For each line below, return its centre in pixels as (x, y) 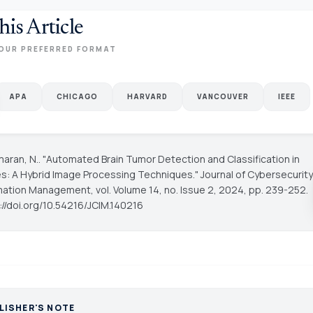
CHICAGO (77, 96)
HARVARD (147, 96)
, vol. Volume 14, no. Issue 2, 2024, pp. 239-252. (199, 190)
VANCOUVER (223, 96)
